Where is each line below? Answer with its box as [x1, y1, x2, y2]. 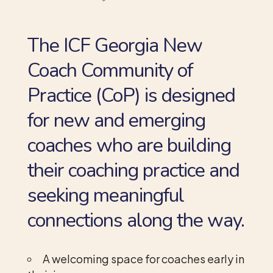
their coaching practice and [27, 157, 239, 183]
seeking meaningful [27, 182, 184, 208]
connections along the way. [27, 207, 244, 233]
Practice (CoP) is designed [27, 82, 235, 108]
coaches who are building [27, 132, 231, 158]
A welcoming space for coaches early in [42, 251, 244, 266]
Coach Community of [27, 57, 193, 83]
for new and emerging [27, 107, 205, 133]
